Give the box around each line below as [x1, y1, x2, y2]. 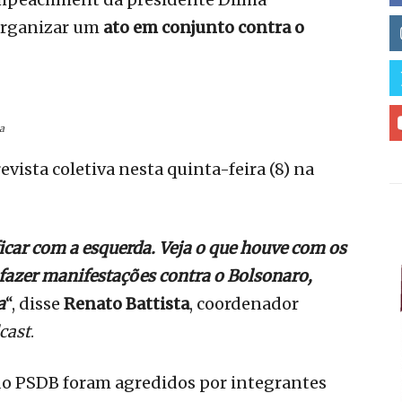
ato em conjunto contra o [103, 17, 304, 39]
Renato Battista [64, 293, 189, 315]
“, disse [5, 293, 64, 315]
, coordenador [189, 293, 299, 315]
